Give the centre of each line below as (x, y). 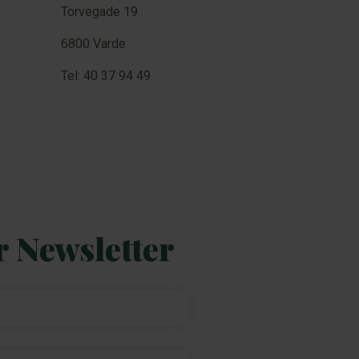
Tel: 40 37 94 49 (106, 76)
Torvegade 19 (99, 12)
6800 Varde (93, 44)
